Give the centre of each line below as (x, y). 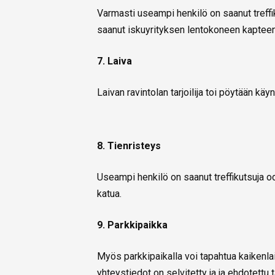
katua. (109, 194)
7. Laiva (114, 61)
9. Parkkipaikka (132, 225)
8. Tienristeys (129, 146)
